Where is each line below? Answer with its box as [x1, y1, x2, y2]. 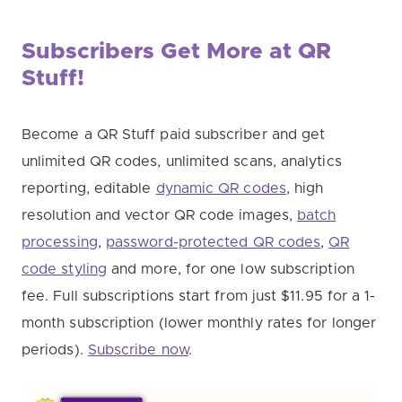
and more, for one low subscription [106, 262, 354, 277]
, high [285, 181, 324, 197]
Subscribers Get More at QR [22, 40, 331, 64]
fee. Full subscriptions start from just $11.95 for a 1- [22, 289, 376, 304]
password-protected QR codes [105, 235, 321, 250]
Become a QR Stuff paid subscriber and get [22, 127, 326, 143]
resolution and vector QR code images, [22, 208, 298, 223]
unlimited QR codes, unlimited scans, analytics [22, 154, 342, 170]
